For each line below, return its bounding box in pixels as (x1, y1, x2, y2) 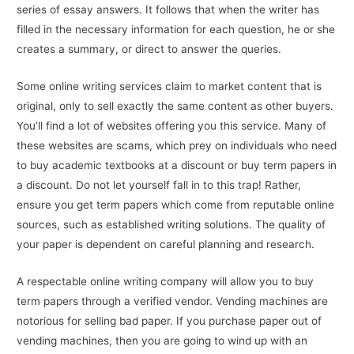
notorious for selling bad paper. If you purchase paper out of (17, 314, 322, 328)
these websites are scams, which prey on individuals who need (17, 139, 337, 153)
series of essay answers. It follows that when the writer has (17, 3, 320, 17)
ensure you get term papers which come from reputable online (17, 198, 335, 212)
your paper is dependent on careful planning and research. (17, 238, 315, 251)
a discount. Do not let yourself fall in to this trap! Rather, (17, 179, 302, 192)
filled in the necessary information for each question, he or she (17, 23, 336, 36)
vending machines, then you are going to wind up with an (17, 334, 308, 348)
